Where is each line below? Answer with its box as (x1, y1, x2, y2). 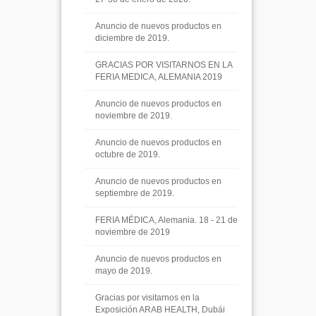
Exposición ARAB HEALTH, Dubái (95, 305, 225, 315)
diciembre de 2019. (95, 33, 169, 43)
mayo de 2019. (95, 266, 152, 276)
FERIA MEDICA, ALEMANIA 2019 (95, 72, 222, 82)
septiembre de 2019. (95, 188, 174, 198)
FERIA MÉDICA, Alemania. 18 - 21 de (95, 215, 238, 225)
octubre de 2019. (95, 150, 160, 159)
